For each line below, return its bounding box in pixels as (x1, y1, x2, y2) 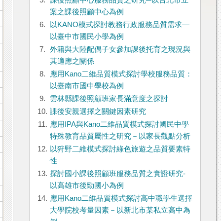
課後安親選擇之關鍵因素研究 (49, 108, 146, 116)
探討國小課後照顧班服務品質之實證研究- (49, 170, 185, 178)
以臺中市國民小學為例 (49, 33, 124, 41)
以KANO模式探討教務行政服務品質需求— (49, 21, 189, 29)
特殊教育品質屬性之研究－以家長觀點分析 (49, 132, 190, 141)
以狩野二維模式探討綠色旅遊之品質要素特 (49, 145, 190, 153)
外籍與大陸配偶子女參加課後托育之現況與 (49, 45, 190, 54)
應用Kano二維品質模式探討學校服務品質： (49, 70, 192, 78)
